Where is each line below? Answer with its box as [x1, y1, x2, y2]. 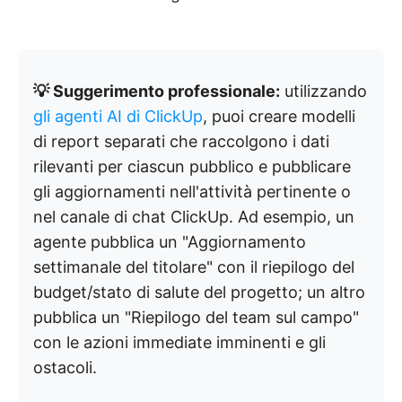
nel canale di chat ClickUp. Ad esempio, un [33, 206, 354, 226]
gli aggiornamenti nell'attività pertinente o [33, 181, 351, 201]
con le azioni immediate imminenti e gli [33, 332, 326, 352]
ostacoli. [33, 357, 97, 377]
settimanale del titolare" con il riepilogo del [33, 257, 354, 276]
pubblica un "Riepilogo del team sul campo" [33, 307, 359, 327]
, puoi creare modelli [203, 106, 355, 126]
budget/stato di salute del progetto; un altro [33, 282, 365, 301]
